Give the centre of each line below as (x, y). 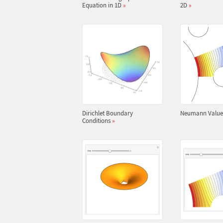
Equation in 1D (102, 5)
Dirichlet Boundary (107, 113)
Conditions (97, 121)
